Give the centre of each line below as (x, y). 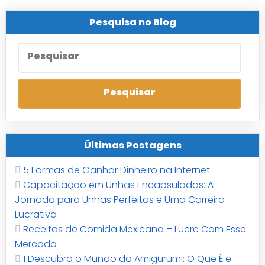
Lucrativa (35, 215)
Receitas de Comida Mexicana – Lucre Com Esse (134, 230)
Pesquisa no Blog (132, 22)
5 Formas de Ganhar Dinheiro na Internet (116, 170)
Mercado (35, 244)
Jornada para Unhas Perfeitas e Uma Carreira (119, 200)
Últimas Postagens (132, 146)
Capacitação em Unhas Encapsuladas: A (118, 185)
